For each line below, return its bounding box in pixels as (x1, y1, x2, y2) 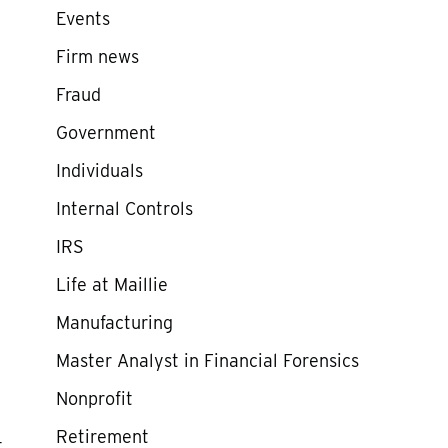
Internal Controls (55, 198, 193, 219)
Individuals (55, 160, 143, 181)
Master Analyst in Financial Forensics (55, 350, 359, 371)
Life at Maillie (55, 274, 168, 295)
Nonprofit (55, 388, 133, 409)
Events (55, 8, 110, 29)
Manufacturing (55, 312, 173, 333)
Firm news (55, 46, 139, 67)
